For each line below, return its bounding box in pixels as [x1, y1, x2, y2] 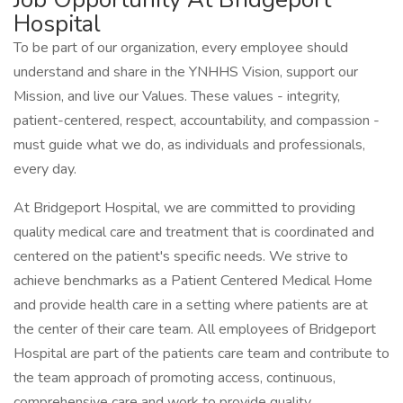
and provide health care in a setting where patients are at [13, 295, 368, 315]
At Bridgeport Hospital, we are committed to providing [13, 198, 355, 218]
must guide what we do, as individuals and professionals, [13, 135, 365, 155]
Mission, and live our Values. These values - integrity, [13, 86, 340, 106]
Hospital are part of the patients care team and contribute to [13, 344, 390, 363]
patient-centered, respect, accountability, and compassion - [13, 111, 380, 130]
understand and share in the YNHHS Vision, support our [13, 62, 358, 82]
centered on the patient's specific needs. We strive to [13, 246, 348, 266]
